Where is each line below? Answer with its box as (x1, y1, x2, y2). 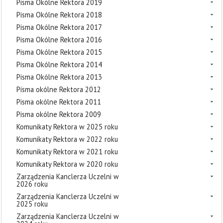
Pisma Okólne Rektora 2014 (16, 60, 102, 69)
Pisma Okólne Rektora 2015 (16, 47, 102, 57)
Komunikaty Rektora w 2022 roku (16, 134, 118, 144)
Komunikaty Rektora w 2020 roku (16, 159, 118, 169)
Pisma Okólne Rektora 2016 (16, 35, 102, 44)
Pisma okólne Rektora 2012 (16, 85, 101, 94)
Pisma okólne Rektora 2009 (16, 110, 101, 119)
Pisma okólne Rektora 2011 (16, 97, 101, 107)
